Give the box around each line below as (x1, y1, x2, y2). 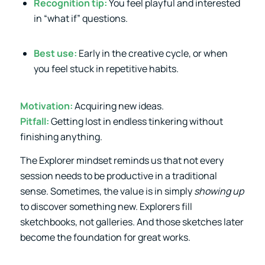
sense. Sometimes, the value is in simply (20, 184, 194, 198)
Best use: (33, 47, 77, 60)
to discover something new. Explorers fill (20, 199, 192, 213)
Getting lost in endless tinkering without (49, 114, 223, 128)
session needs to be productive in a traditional (20, 169, 217, 182)
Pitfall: (20, 114, 49, 128)
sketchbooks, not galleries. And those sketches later (20, 215, 244, 228)
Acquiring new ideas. (72, 99, 164, 112)
